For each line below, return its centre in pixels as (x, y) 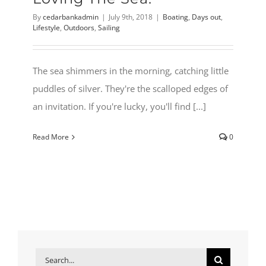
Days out (206, 17)
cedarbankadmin (71, 17)
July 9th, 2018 (131, 17)
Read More (51, 137)
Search (49, 257)
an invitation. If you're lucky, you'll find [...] (119, 107)
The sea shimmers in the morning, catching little (131, 71)
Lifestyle (46, 28)
